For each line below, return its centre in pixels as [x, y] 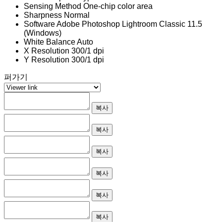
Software [39, 24]
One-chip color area [118, 6]
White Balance [50, 42]
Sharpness [43, 15]
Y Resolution [47, 59]
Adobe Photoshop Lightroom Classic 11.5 [129, 24]
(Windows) [43, 33]
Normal [77, 15]
